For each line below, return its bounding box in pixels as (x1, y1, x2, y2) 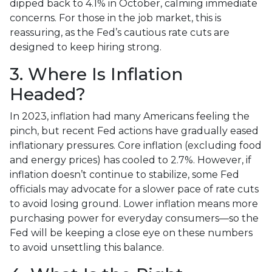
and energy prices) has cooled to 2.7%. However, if (10, 154, 251, 166)
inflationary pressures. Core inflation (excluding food (10, 139, 262, 151)
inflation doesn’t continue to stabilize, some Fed (10, 168, 239, 180)
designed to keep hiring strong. (10, 41, 161, 53)
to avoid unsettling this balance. (10, 241, 164, 253)
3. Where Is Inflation (10, 63, 183, 84)
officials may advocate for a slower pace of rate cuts (10, 183, 259, 195)
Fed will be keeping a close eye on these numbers (10, 226, 253, 239)
